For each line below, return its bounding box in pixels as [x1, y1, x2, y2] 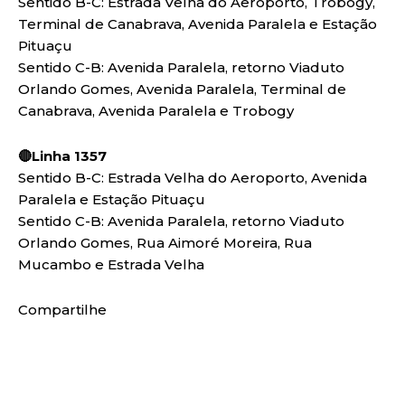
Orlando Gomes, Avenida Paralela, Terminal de [18, 80, 346, 98]
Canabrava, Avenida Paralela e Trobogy [18, 101, 294, 119]
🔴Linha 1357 [18, 146, 107, 165]
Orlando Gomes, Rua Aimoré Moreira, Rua [18, 233, 312, 251]
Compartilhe [18, 300, 107, 318]
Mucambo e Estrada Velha [18, 255, 204, 273]
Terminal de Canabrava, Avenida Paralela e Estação [18, 14, 377, 33]
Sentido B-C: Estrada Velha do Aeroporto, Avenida [18, 168, 367, 186]
